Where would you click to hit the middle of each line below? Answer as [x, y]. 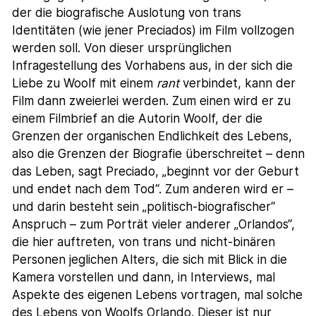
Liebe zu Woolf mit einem [85, 83]
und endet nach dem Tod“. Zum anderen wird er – [153, 189]
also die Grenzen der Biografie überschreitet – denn [159, 153]
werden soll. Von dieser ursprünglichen [122, 48]
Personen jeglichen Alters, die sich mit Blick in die [150, 259]
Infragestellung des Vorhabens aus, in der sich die [153, 65]
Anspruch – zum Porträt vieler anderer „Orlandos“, [154, 224]
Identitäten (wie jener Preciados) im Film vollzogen [153, 30]
